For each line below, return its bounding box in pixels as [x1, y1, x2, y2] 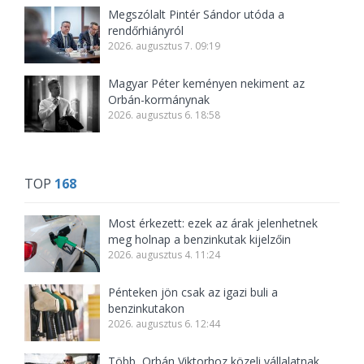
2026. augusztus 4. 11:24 [108, 248, 221, 262]
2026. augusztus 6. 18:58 [108, 108, 221, 123]
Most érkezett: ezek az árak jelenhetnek [108, 215, 318, 232]
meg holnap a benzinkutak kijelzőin [108, 232, 292, 248]
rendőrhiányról [108, 23, 184, 39]
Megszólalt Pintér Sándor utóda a [108, 6, 285, 23]
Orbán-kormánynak [108, 92, 210, 108]
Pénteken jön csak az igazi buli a [108, 284, 279, 301]
